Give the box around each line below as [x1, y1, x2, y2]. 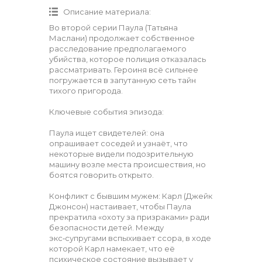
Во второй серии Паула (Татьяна [49, 23, 178, 32]
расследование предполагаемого [49, 44, 187, 53]
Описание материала [63, 7, 149, 16]
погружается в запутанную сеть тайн [49, 75, 196, 85]
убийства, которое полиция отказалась [49, 54, 206, 64]
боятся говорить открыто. [49, 170, 154, 180]
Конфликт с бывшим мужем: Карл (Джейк [49, 191, 212, 201]
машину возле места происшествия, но [49, 160, 206, 169]
